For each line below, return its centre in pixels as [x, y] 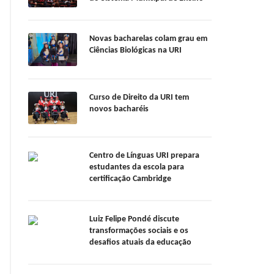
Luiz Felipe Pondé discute [134, 220]
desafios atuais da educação [140, 243]
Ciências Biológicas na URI [136, 51]
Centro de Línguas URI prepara [144, 156]
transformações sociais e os [139, 231]
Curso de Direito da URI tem [139, 97]
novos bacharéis [120, 109]
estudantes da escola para [137, 168]
